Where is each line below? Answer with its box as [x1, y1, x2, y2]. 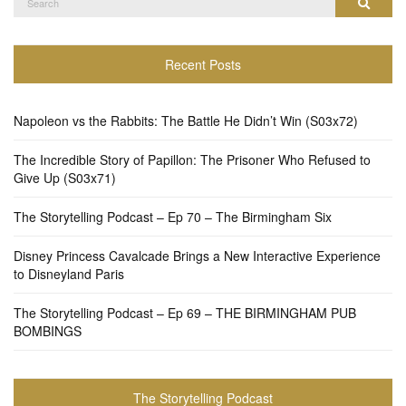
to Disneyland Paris [14, 264, 124, 283]
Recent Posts [165, 54, 241, 73]
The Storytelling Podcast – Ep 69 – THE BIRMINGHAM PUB [14, 303, 356, 322]
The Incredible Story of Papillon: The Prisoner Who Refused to [14, 150, 371, 169]
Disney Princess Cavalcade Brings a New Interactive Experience [14, 246, 381, 265]
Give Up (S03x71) [14, 168, 116, 187]
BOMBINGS [14, 321, 82, 340]
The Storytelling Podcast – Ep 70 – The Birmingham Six [14, 207, 332, 226]
